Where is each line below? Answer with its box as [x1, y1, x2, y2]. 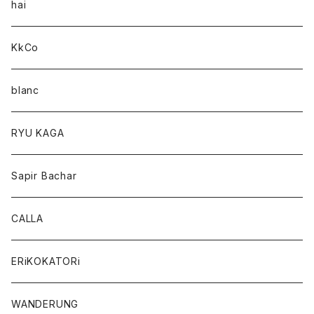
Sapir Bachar [11, 170, 77, 182]
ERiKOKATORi [11, 255, 81, 267]
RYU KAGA [11, 127, 64, 139]
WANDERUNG [11, 298, 79, 310]
